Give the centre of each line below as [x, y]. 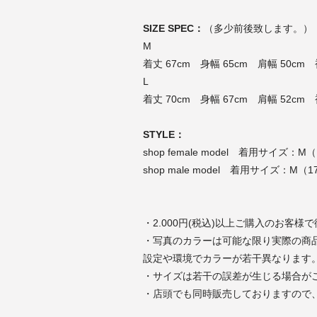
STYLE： [163, 134]
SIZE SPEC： [173, 28]
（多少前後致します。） [258, 28]
